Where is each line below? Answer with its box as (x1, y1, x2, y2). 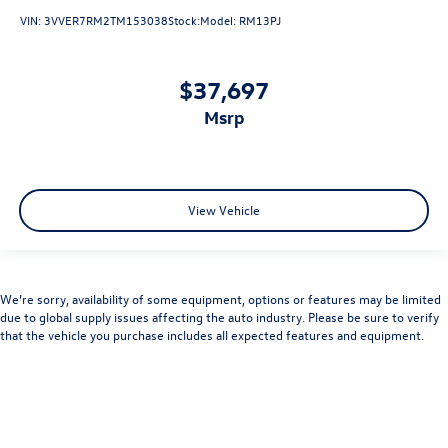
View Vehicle (188, 200, 260, 218)
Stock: (168, 11, 200, 28)
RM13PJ (239, 11, 281, 28)
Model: (200, 11, 239, 28)
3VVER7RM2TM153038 (44, 11, 168, 28)
